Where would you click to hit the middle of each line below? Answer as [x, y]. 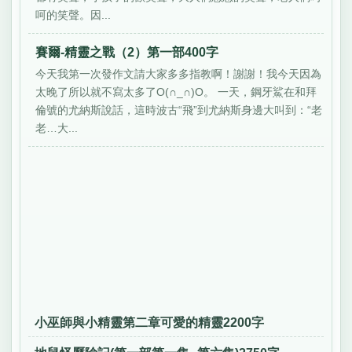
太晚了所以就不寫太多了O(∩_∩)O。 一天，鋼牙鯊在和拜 [176, 92]
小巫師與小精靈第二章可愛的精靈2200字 [149, 322]
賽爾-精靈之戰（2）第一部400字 [127, 52]
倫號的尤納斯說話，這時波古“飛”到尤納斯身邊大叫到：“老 [179, 110]
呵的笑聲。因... [73, 15]
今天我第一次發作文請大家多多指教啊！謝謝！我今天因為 [179, 73]
